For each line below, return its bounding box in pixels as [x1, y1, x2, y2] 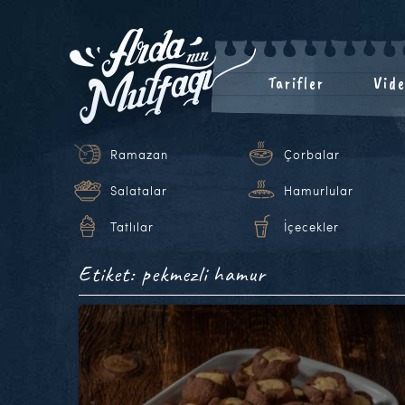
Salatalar [110, 183, 167, 199]
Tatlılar [110, 219, 154, 235]
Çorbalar [284, 146, 340, 163]
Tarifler [267, 73, 325, 93]
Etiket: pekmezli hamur [79, 260, 266, 287]
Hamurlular [284, 183, 353, 199]
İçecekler [284, 219, 339, 235]
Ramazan [110, 146, 168, 163]
